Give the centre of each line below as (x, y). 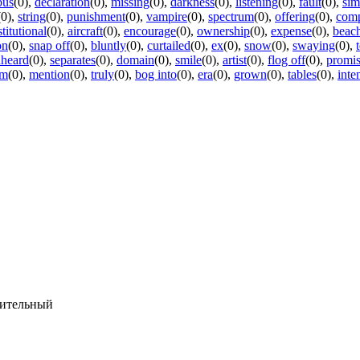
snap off (49, 45)
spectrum (231, 16)
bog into (156, 74)
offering (295, 16)
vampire (167, 16)
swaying (314, 45)
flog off (286, 59)
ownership (223, 31)
